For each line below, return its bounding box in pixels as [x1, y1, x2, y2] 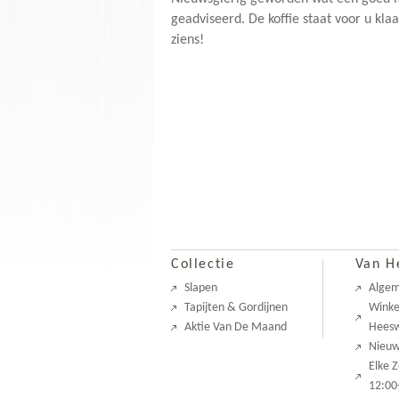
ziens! [171, 33, 204, 47]
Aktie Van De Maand [184, 321, 287, 334]
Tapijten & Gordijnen [184, 301, 288, 314]
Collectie [171, 257, 235, 272]
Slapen [184, 281, 217, 295]
